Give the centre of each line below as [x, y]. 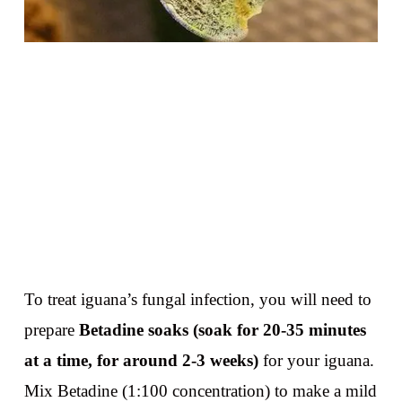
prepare [51, 330]
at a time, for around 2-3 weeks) [141, 361]
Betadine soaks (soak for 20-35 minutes [222, 330]
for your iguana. [316, 361]
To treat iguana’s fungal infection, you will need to [197, 300]
